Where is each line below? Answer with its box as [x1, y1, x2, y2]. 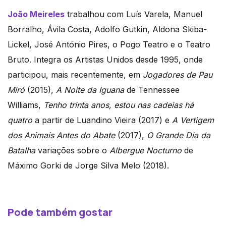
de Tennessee [124, 85, 180, 95]
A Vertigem [172, 115, 214, 126]
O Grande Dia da [144, 130, 210, 141]
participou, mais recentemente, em [8, 70, 143, 80]
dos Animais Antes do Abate [8, 130, 115, 141]
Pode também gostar [8, 205, 112, 219]
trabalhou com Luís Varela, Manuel [65, 9, 202, 20]
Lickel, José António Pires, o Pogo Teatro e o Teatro [8, 39, 210, 50]
